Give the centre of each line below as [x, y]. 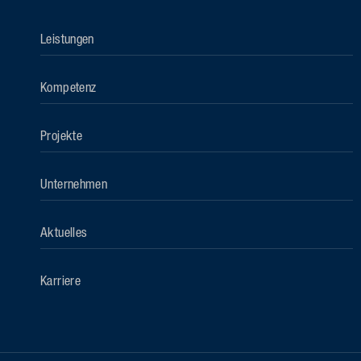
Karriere [61, 282]
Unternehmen [74, 186]
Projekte [62, 137]
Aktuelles [64, 234]
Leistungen [67, 41]
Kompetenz [68, 89]
